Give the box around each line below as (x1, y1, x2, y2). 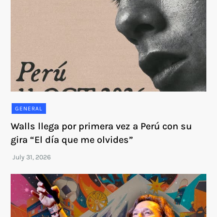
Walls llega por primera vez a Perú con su (11, 121, 192, 132)
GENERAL (15, 105, 43, 112)
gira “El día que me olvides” (11, 134, 134, 146)
